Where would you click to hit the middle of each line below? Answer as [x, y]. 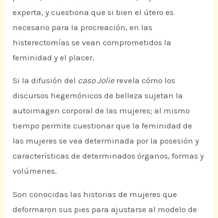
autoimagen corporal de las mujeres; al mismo [101, 111]
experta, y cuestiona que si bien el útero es [93, 12]
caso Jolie [96, 81]
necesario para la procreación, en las [83, 27]
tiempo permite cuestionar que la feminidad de [103, 126]
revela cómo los [145, 81]
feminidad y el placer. [54, 57]
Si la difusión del [45, 81]
